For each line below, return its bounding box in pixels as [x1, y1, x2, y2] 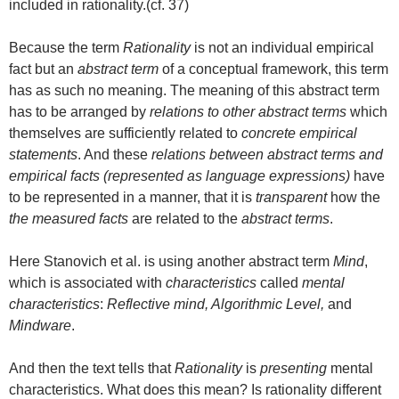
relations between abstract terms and [151, 147, 383, 163]
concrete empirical [241, 126, 357, 142]
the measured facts [9, 211, 128, 227]
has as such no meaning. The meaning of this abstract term [9, 83, 379, 99]
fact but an [9, 61, 77, 77]
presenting [260, 361, 327, 377]
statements [9, 147, 77, 163]
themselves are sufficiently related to [9, 126, 241, 142]
